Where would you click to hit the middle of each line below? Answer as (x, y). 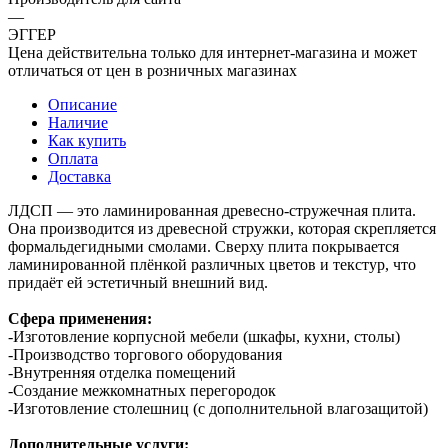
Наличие (78, 122)
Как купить (87, 140)
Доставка (79, 176)
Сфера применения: (80, 318)
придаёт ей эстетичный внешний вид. (138, 282)
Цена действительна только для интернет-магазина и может (212, 52)
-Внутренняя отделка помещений (122, 372)
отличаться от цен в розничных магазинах (152, 70)
